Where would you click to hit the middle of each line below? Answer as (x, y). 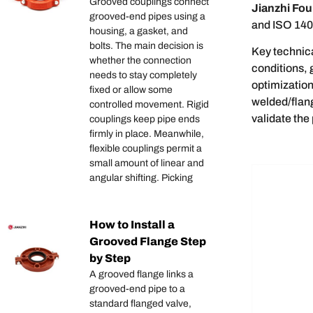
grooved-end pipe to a (137, 289)
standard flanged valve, (140, 304)
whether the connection (140, 61)
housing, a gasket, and (139, 31)
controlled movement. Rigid (149, 105)
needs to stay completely (143, 75)
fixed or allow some (131, 90)
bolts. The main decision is (146, 46)
